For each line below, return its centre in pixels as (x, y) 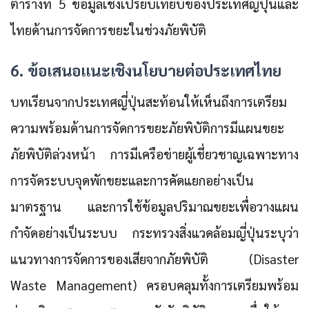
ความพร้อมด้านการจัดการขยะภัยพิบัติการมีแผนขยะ (147, 128)
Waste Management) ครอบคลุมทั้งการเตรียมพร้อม (154, 285)
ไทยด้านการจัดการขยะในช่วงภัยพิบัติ (108, 29)
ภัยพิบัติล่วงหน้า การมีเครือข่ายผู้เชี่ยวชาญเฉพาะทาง (154, 154)
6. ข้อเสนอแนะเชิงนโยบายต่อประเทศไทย (146, 70)
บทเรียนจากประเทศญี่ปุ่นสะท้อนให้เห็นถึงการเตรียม (149, 102)
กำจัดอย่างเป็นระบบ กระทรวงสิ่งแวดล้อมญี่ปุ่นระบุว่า (154, 233)
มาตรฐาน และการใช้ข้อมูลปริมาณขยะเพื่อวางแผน (154, 207)
